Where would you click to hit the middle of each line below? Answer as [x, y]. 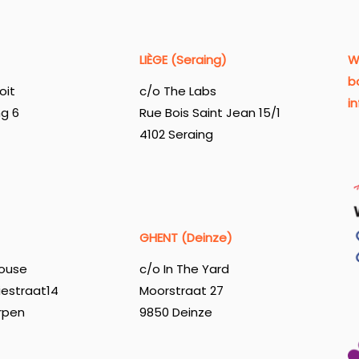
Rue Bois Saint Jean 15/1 [210, 113]
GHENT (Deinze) [186, 237]
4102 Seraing [176, 135]
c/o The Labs [177, 91]
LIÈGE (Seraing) [183, 59]
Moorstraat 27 [181, 291]
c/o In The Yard [184, 269]
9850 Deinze [175, 313]
